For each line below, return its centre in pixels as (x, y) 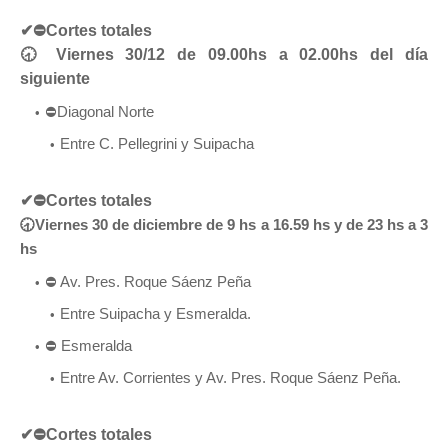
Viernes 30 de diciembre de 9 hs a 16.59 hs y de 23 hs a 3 (231, 224)
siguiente (55, 78)
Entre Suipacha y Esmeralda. (157, 313)
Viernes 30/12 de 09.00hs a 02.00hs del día (236, 54)
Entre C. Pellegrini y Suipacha (157, 143)
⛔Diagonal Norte (101, 111)
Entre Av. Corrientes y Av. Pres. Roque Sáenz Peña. (232, 377)
